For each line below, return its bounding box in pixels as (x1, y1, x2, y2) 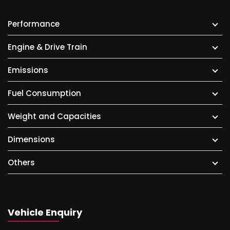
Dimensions (8, 134, 55, 145)
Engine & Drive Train (8, 42, 87, 52)
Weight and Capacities (8, 111, 101, 122)
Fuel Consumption (8, 88, 81, 99)
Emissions (8, 65, 48, 75)
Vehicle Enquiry (8, 206, 82, 219)
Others (8, 157, 35, 168)
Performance (8, 18, 60, 29)
